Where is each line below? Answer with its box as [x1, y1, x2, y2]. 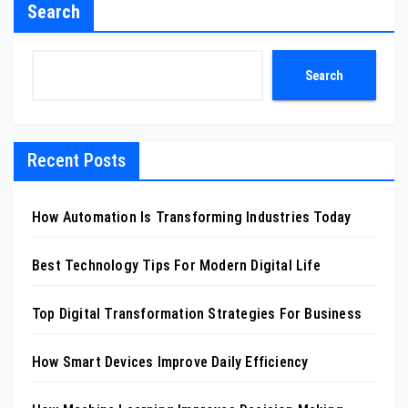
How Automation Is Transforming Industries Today [32, 209, 352, 226]
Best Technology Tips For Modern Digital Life [32, 257, 321, 274]
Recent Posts [27, 149, 126, 171]
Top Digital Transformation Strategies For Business [32, 305, 362, 322]
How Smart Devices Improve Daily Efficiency [32, 353, 309, 371]
